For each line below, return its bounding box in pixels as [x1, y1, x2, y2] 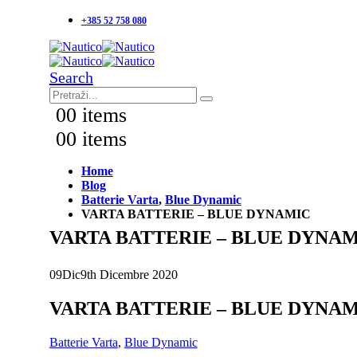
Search [49, 69, 93, 86]
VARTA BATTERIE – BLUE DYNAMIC [80, 207, 311, 221]
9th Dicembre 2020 [80, 267, 178, 281]
